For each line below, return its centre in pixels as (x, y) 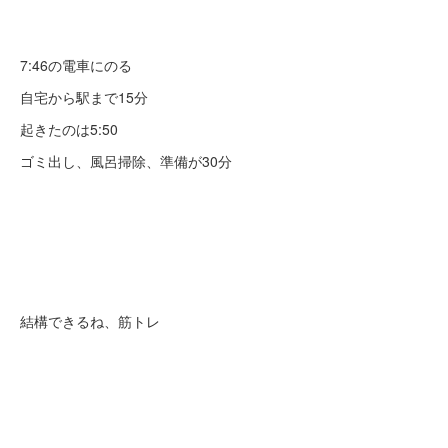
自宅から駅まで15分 (84, 97)
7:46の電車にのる (76, 65)
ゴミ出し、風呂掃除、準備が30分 (126, 161)
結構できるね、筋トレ (90, 321)
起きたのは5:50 (69, 129)
